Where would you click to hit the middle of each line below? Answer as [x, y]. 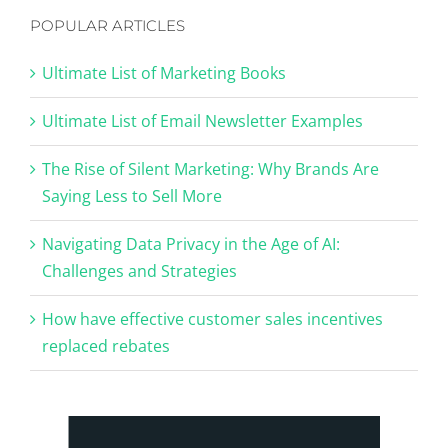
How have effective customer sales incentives [212, 318]
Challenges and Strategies [139, 270]
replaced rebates [106, 345]
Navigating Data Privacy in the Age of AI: [191, 243]
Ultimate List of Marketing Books [164, 72]
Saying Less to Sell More [132, 195]
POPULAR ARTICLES [107, 25]
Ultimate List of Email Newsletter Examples [202, 120]
